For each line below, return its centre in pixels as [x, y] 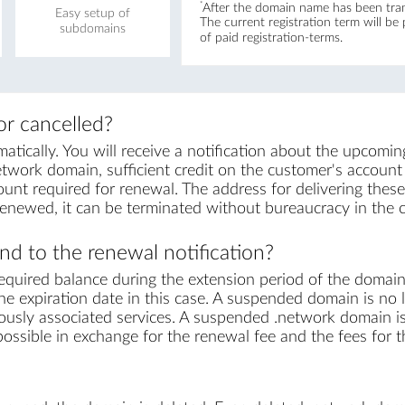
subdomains [92, 28]
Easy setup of [92, 13]
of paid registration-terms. [271, 38]
